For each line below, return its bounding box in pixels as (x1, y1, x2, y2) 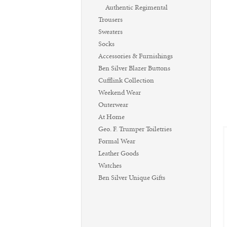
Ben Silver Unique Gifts (98, 174, 165, 181)
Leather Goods (98, 150, 139, 157)
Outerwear (98, 101, 128, 108)
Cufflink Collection (98, 77, 154, 84)
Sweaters (98, 28, 123, 35)
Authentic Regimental (105, 4, 168, 11)
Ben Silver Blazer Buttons (98, 65, 170, 72)
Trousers (98, 16, 123, 23)
